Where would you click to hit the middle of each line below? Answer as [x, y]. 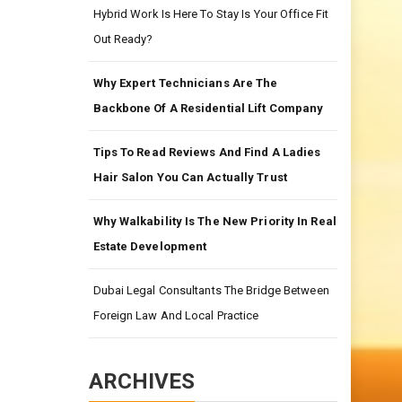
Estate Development [150, 246]
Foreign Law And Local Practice [176, 315]
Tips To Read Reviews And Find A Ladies [207, 152]
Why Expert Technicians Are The [185, 83]
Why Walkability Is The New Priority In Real [214, 221]
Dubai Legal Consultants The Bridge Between [211, 290]
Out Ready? [123, 39]
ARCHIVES [142, 381]
